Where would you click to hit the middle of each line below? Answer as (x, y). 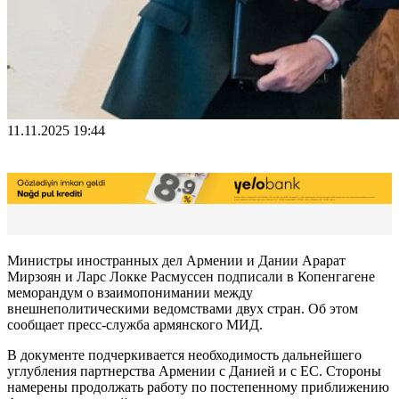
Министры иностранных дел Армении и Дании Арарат (176, 260)
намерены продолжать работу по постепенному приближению (198, 387)
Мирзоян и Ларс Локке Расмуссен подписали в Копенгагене (191, 276)
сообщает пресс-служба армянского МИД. (135, 324)
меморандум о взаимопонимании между (130, 292)
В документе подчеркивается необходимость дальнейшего (184, 354)
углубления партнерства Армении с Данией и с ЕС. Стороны (194, 370)
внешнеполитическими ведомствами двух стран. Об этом (183, 308)
